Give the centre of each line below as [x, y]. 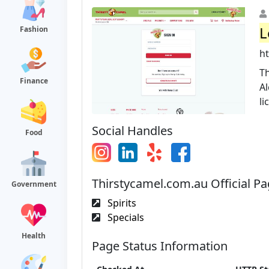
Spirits [121, 203]
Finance [34, 81]
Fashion [34, 29]
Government [34, 184]
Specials [125, 217]
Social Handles [132, 130]
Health [34, 236]
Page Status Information [160, 246]
